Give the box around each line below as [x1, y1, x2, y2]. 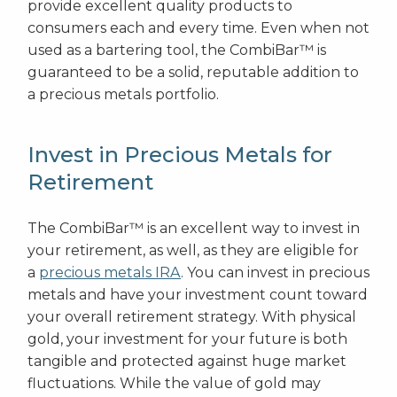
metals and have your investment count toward [27, 286, 368, 304]
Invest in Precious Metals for [27, 142, 332, 168]
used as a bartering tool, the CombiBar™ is [27, 42, 326, 59]
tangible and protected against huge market [27, 353, 346, 370]
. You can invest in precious [181, 264, 370, 282]
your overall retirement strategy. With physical [27, 308, 356, 326]
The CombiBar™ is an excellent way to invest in [27, 220, 360, 237]
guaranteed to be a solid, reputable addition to [27, 64, 359, 82]
